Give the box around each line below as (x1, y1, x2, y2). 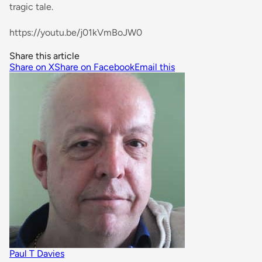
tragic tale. (9, 1, 53, 13)
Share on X (9, 61, 54, 73)
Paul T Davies (9, 248, 64, 260)
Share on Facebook (54, 61, 135, 73)
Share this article (9, 50, 80, 62)
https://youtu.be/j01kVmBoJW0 (9, 27, 142, 39)
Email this (135, 61, 175, 73)
